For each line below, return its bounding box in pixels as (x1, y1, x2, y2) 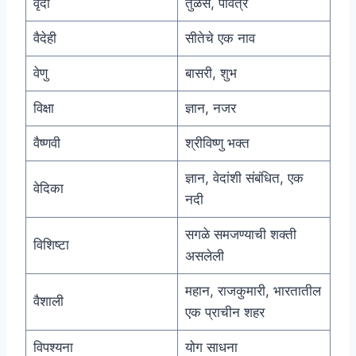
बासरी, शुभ (184, 65, 237, 82)
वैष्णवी (33, 135, 60, 152)
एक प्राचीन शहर (184, 304, 265, 321)
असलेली (184, 248, 224, 265)
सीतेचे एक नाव (184, 30, 255, 47)
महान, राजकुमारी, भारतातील (184, 283, 321, 300)
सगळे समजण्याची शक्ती (184, 226, 296, 243)
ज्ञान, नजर (184, 100, 236, 117)
